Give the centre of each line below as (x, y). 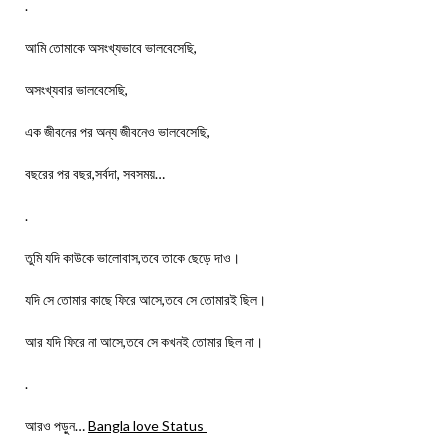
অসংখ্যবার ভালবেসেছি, (76, 90)
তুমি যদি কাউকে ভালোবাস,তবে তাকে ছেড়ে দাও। (132, 258)
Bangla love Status (147, 426)
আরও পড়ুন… (56, 426)
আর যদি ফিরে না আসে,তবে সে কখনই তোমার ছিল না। (144, 342)
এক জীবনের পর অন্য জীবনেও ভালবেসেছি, (117, 132)
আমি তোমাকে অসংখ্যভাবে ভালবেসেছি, (111, 48)
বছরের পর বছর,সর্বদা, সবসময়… (95, 174)
